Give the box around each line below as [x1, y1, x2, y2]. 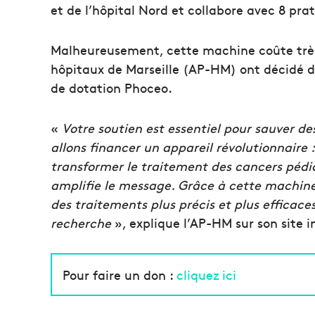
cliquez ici [176, 265, 236, 283]
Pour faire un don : [63, 265, 176, 283]
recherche [51, 213, 111, 231]
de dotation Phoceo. [51, 78, 172, 96]
